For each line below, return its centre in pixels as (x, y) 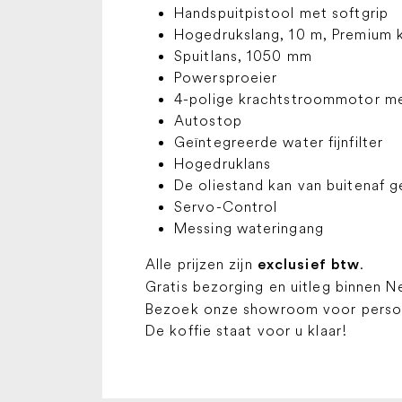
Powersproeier (226, 77)
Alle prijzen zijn (201, 264)
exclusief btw (309, 265)
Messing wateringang (249, 228)
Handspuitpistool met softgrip (281, 13)
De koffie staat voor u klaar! (246, 330)
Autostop (208, 120)
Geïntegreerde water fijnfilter (279, 142)
